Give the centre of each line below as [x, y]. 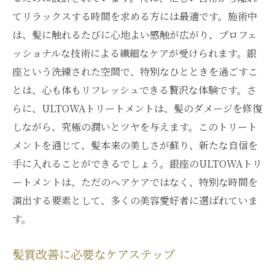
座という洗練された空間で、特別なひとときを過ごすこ [135, 72]
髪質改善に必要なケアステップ [94, 255]
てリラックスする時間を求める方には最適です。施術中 [135, 16]
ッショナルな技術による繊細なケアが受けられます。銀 [134, 53]
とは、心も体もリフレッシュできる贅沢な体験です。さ [134, 90]
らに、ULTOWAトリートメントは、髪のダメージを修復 [137, 108]
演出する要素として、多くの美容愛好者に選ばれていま [135, 200]
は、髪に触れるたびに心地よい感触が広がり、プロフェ [135, 35]
